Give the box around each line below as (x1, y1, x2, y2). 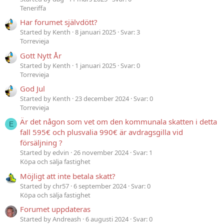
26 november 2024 (73, 148, 128, 157)
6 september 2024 (73, 181, 126, 190)
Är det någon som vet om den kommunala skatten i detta (20, 116, 217, 127)
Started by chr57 (20, 181, 69, 190)
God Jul (20, 83, 45, 93)
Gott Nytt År (20, 50, 61, 60)
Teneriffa (20, 3, 46, 12)
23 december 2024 (75, 93, 129, 103)
